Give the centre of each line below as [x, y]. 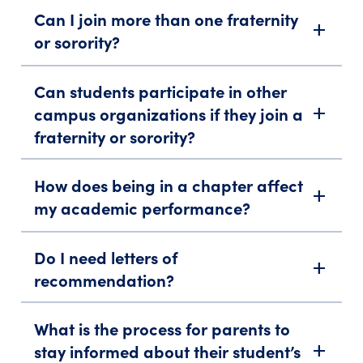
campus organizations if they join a [169, 113]
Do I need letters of [106, 256]
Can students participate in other [161, 90]
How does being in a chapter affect [169, 185]
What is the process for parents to [162, 329]
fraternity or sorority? [115, 136]
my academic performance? [143, 208]
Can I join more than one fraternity [167, 19]
